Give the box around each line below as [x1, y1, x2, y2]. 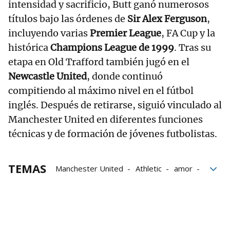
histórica [8, 41, 50, 53]
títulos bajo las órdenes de [8, 12, 127, 25]
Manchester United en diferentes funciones [8, 113, 203, 125]
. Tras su [174, 41, 211, 53]
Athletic [136, 163, 162, 174]
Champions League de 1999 [50, 41, 174, 53]
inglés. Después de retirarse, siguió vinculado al [8, 99, 222, 111]
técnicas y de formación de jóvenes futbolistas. [8, 127, 217, 140]
